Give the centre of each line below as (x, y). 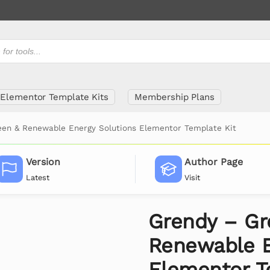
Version (43, 162)
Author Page (214, 162)
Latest (37, 177)
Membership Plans (174, 97)
